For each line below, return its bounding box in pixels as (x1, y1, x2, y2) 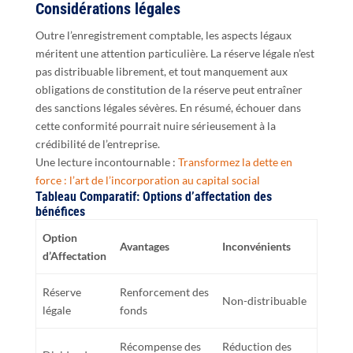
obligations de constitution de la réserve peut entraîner (35, 82, 303, 96)
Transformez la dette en (177, 154, 292, 169)
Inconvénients (222, 239, 291, 253)
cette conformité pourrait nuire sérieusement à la (35, 118, 276, 132)
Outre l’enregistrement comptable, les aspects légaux (35, 28, 292, 42)
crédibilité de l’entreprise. (35, 136, 160, 150)
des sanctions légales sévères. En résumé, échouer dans (35, 100, 301, 114)
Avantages (120, 239, 169, 253)
